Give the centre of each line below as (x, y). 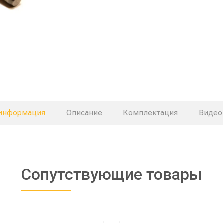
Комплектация (150, 113)
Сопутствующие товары (111, 174)
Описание (84, 113)
